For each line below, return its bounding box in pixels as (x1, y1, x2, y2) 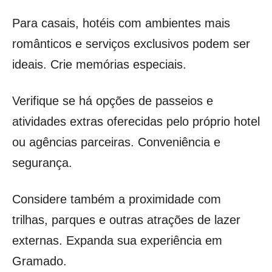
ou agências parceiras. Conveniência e (12, 135, 220, 149)
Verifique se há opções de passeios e (12, 93, 213, 107)
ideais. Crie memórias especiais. (12, 57, 186, 71)
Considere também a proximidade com (12, 192, 221, 206)
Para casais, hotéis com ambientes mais (12, 16, 230, 30)
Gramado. (12, 254, 67, 268)
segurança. (12, 155, 72, 169)
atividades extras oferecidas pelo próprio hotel (12, 114, 260, 128)
